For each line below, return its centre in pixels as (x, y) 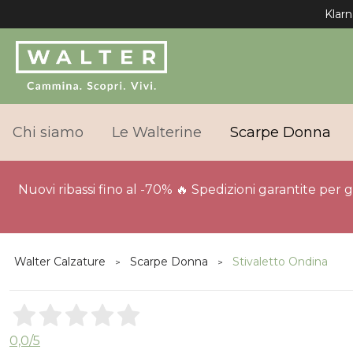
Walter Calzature (60, 262)
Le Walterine (157, 132)
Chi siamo (48, 132)
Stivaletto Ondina (280, 262)
